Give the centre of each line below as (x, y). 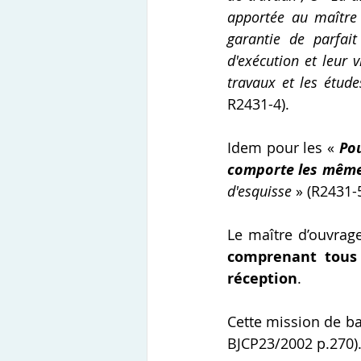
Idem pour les (275, 148)
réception (262, 279)
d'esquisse (259, 191)
